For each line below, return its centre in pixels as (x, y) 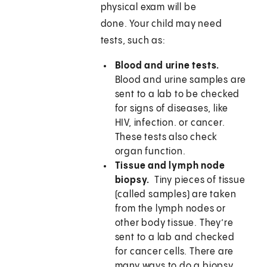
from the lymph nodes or (170, 209)
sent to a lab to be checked (177, 95)
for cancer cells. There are (174, 252)
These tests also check (166, 138)
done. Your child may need (161, 24)
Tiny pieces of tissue (200, 181)
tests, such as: (133, 41)
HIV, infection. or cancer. (170, 123)
